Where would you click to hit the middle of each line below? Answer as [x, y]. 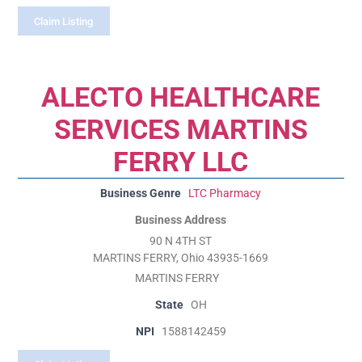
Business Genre [141, 194]
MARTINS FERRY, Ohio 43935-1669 [181, 259]
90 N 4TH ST [181, 242]
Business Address [181, 221]
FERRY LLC [181, 162]
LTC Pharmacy [225, 194]
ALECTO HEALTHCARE [181, 97]
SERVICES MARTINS [181, 130]
